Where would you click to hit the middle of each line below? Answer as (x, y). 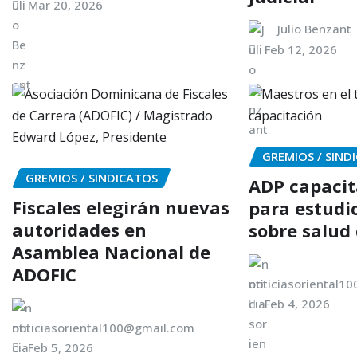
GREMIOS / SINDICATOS (92, 177)
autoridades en (79, 229)
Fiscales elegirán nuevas (121, 207)
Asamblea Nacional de (111, 251)
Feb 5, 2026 (61, 347)
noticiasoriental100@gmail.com (103, 327)
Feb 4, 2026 (298, 303)
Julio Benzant (315, 28)
